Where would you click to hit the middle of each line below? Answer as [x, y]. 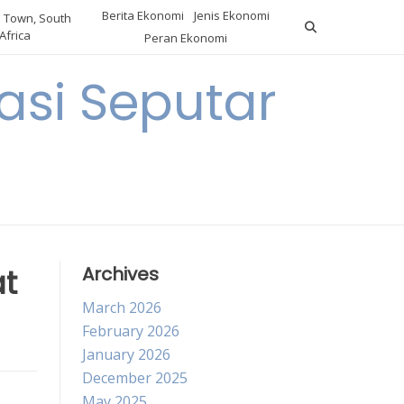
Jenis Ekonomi [232, 15]
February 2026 [131, 331]
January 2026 [126, 354]
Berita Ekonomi [143, 15]
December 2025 [135, 378]
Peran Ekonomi [186, 38]
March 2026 [122, 308]
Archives [120, 274]
